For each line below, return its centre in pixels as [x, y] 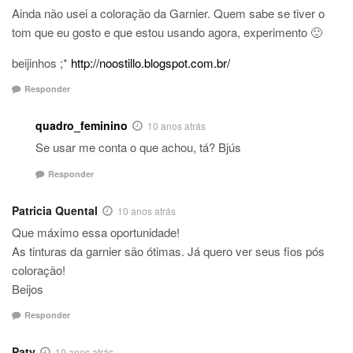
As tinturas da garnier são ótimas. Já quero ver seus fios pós [168, 251]
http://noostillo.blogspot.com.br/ [150, 62]
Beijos [28, 288]
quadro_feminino [82, 126]
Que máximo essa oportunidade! [96, 232]
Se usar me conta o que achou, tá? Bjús [138, 147]
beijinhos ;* [41, 62]
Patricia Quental [55, 210]
